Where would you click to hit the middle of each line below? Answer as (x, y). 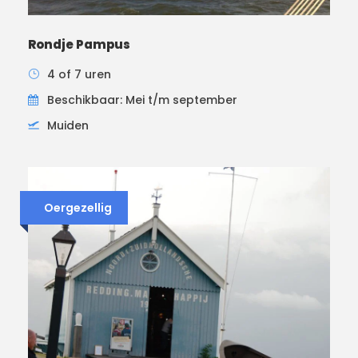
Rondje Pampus (79, 44)
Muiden (68, 125)
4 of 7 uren (79, 74)
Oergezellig (78, 207)
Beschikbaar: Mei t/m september (142, 99)
